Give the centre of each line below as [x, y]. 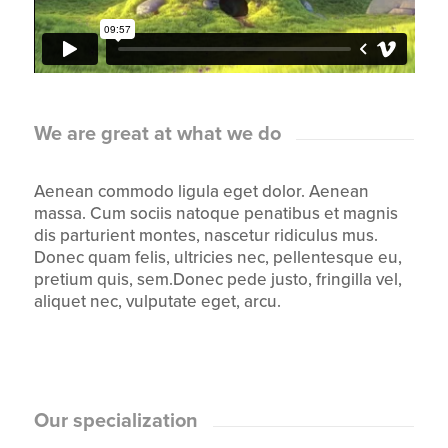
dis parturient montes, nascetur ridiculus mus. [205, 235]
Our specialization [115, 421]
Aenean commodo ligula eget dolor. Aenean [201, 191]
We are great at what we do [157, 134]
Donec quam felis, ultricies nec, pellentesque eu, [217, 257]
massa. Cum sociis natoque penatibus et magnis [215, 213]
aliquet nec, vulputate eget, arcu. [157, 301]
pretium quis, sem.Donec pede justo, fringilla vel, [217, 279]
